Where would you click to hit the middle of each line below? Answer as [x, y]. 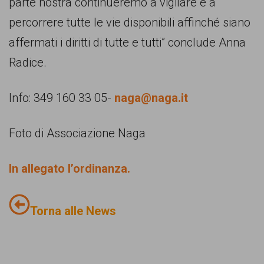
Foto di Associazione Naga [77, 133]
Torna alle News [73, 211]
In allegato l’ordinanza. [70, 169]
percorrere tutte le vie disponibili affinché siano [130, 23]
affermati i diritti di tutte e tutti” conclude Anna [127, 43]
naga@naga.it [151, 98]
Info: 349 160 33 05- [62, 98]
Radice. [28, 63]
